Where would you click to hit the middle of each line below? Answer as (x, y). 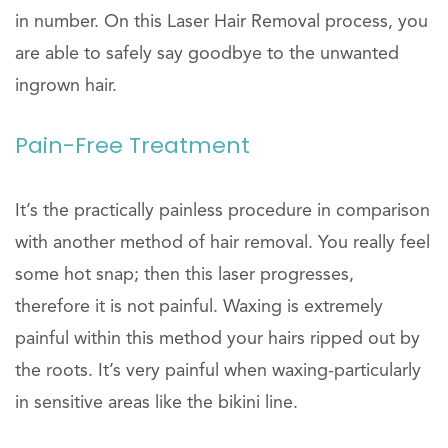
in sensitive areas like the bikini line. (156, 403)
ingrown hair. (66, 86)
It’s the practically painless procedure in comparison (222, 211)
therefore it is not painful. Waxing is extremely (199, 307)
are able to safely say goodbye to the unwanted (207, 54)
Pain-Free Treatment (132, 145)
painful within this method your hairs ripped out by (217, 339)
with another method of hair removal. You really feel (222, 243)
